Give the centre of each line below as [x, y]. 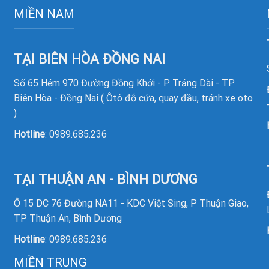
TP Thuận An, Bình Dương [68, 219]
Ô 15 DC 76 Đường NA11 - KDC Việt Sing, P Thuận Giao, [131, 204]
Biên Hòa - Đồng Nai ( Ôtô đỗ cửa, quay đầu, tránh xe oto [134, 98]
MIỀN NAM [44, 14]
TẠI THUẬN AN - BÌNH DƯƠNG [106, 179]
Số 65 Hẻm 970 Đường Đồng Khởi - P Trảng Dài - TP [125, 83]
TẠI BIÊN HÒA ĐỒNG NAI [90, 59]
